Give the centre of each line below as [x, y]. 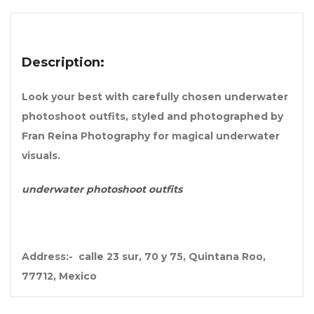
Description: [63, 63]
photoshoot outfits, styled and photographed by [152, 117]
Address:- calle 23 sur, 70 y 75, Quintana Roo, [144, 257]
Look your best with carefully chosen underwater [155, 97]
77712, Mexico [59, 277]
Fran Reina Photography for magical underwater [151, 136]
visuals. [41, 156]
